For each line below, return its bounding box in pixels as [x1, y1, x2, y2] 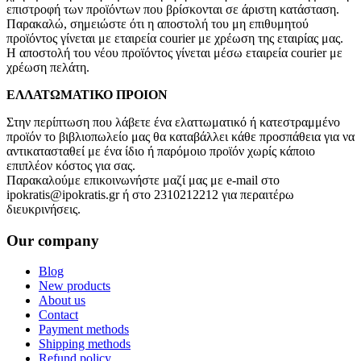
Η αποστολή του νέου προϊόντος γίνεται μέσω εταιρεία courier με [6, 45, 342, 60]
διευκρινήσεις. [6, 201, 81, 216]
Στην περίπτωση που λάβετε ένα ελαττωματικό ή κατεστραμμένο [6, 114, 340, 129]
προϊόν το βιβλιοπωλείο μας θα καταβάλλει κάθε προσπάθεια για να [6, 129, 355, 143]
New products [39, 279, 110, 293]
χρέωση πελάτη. [6, 60, 89, 74]
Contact [39, 308, 78, 322]
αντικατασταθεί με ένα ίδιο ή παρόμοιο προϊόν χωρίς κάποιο [6, 143, 315, 158]
